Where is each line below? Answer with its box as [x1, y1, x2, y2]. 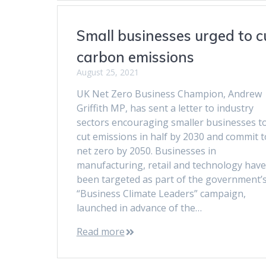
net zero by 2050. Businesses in [76, 144, 216, 157]
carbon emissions [76, 47, 194, 66]
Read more [76, 224, 125, 238]
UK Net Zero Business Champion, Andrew [76, 87, 262, 100]
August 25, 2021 [76, 66, 139, 78]
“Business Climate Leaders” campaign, [76, 186, 246, 200]
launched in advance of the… [76, 201, 202, 214]
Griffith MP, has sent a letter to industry [76, 101, 254, 115]
